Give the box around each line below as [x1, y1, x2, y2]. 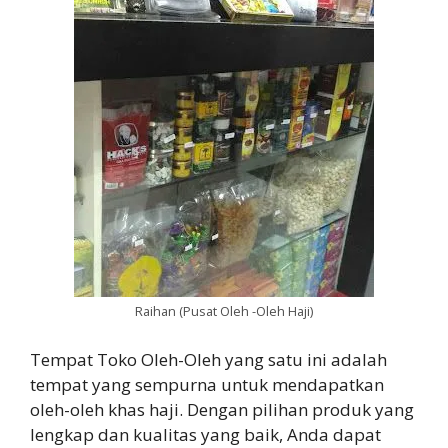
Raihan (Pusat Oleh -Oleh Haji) [135, 302, 313, 321]
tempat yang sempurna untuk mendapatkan [30, 372, 384, 396]
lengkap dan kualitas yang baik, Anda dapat [30, 422, 381, 446]
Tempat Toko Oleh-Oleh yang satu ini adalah [30, 347, 387, 371]
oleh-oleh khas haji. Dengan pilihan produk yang [30, 397, 414, 421]
